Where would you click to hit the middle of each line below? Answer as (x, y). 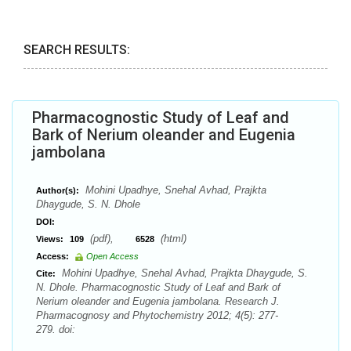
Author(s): (58, 190)
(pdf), (111, 239)
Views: (50, 239)
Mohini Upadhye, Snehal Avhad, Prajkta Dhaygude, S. (183, 273)
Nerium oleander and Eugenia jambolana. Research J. (158, 301)
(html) (172, 239)
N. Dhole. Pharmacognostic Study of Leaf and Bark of (158, 287)
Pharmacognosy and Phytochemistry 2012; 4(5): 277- (157, 315)
